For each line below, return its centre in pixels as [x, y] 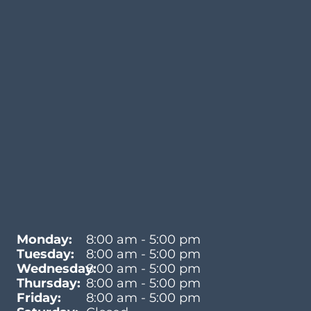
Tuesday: [45, 254]
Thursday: [49, 283]
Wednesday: [57, 268]
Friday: [39, 297]
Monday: [44, 239]
